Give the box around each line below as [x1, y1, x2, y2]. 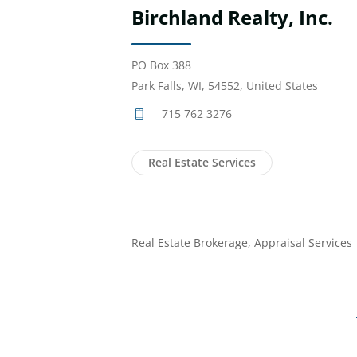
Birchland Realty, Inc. [131, 4, 333, 31]
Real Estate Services [148, 155, 256, 171]
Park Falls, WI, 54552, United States [131, 78, 318, 94]
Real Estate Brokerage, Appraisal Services [131, 235, 352, 251]
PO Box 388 [131, 57, 191, 73]
